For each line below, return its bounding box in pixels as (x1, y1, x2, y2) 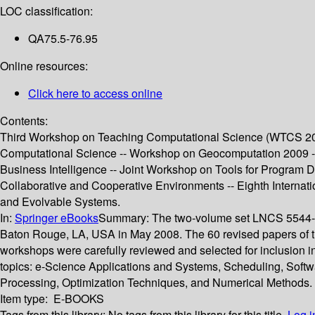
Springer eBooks (15, 210, 98, 226)
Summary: (98, 210, 152, 226)
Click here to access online (28, 85, 162, 102)
